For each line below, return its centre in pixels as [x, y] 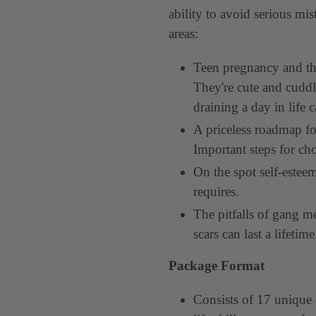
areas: [183, 34]
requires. [216, 191]
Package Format [217, 266]
